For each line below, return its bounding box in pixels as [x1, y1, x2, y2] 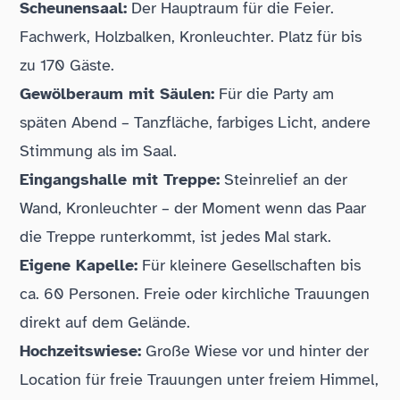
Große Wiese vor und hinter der [141, 341, 370, 361]
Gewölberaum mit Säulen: [20, 84, 215, 104]
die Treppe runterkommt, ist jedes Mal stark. [20, 227, 332, 246]
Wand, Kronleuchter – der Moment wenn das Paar [20, 198, 367, 218]
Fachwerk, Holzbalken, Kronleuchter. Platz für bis [20, 27, 362, 46]
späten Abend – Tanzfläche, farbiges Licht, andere [20, 112, 371, 132]
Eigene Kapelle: [20, 255, 138, 275]
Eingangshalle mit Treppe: [20, 170, 221, 189]
